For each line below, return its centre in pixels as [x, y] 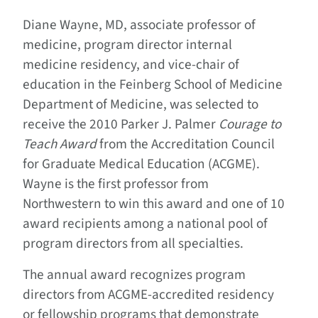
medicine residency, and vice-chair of [131, 65]
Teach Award [60, 144]
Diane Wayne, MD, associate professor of [139, 25]
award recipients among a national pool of [145, 224]
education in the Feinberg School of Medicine [153, 85]
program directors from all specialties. [133, 244]
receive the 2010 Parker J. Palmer [121, 125]
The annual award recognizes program [134, 275]
